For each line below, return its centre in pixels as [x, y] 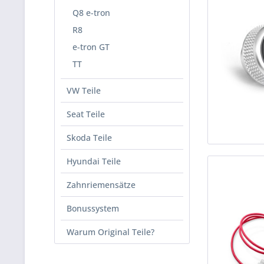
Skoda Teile [89, 138]
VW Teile [84, 90]
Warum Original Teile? [110, 232]
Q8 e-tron [91, 13]
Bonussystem [93, 208]
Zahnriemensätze [101, 185]
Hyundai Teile [94, 161]
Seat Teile [86, 114]
